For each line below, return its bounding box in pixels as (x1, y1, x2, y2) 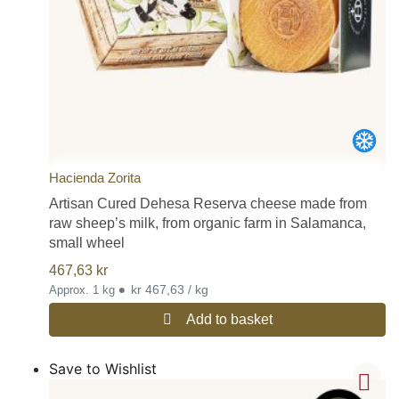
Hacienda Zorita (49, 169, 141, 185)
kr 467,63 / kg (188, 281, 208, 297)
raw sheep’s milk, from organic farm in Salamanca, (49, 215, 366, 231)
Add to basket (185, 311, 273, 327)
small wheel (49, 234, 125, 250)
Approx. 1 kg (49, 282, 118, 297)
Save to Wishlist (49, 359, 157, 378)
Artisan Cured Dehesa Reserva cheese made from (49, 195, 367, 211)
